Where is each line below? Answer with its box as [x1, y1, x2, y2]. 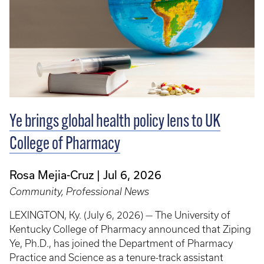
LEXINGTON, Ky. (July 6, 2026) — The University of [9, 210, 230, 221]
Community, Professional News [9, 186, 149, 197]
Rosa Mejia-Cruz [9, 168, 94, 182]
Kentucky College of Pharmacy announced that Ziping [9, 224, 251, 235]
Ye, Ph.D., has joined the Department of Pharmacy [9, 238, 233, 249]
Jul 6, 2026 [103, 168, 161, 182]
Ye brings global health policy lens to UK [9, 113, 220, 132]
